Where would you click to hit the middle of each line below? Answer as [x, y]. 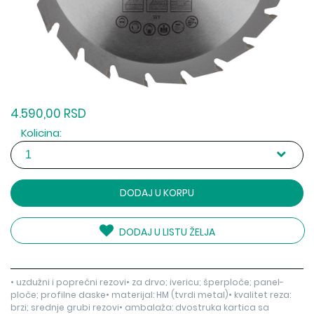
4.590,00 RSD [49, 114]
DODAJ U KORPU [157, 193]
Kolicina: [42, 133]
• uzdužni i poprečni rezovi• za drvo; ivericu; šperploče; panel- [148, 282]
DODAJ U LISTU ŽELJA [166, 232]
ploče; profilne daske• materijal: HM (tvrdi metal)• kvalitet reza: [151, 295]
